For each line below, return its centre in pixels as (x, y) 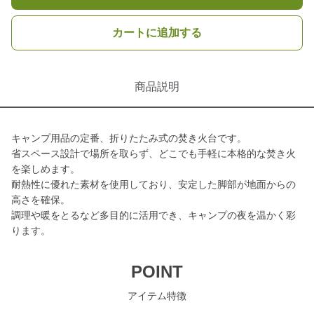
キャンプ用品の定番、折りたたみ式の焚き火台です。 (129, 138)
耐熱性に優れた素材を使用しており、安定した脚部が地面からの (153, 184)
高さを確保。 (41, 200)
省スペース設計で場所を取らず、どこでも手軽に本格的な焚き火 (153, 153)
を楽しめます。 (46, 169)
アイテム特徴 (157, 296)
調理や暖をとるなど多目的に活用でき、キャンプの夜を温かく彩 (153, 215)
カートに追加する (157, 33)
